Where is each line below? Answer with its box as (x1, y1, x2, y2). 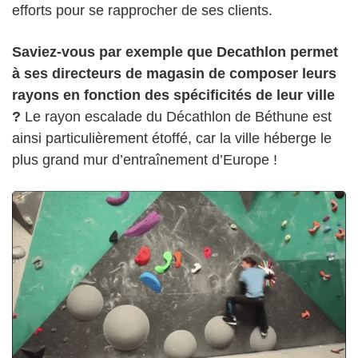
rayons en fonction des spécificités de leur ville (12, 86, 335, 103)
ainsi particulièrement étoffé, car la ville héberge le (12, 129, 332, 146)
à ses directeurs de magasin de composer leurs (12, 65, 336, 82)
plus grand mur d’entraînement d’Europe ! (12, 151, 277, 168)
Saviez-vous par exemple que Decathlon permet (12, 43, 338, 60)
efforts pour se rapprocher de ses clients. (12, 2, 272, 18)
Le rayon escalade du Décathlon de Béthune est (21, 108, 332, 125)
